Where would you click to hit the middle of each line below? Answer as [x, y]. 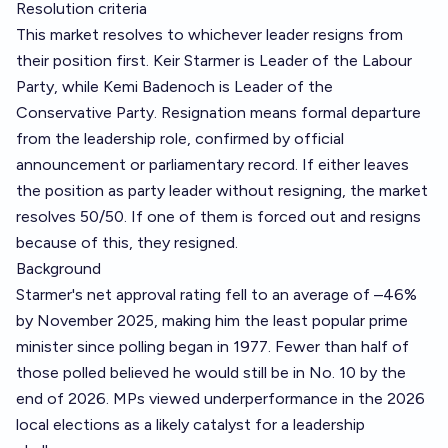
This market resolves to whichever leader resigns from [209, 34]
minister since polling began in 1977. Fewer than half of [212, 346]
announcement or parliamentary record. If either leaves [212, 164]
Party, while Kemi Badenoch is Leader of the [174, 86]
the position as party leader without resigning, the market [222, 190]
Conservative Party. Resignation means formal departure [218, 112]
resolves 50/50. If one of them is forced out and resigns [218, 216]
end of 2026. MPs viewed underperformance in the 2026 [220, 398]
